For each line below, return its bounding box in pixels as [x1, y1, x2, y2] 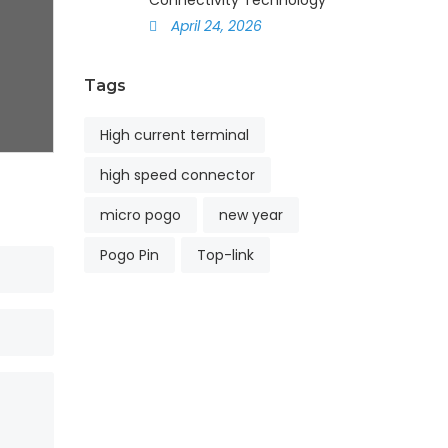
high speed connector [99, 165, 255, 185]
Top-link [196, 245, 254, 265]
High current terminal [99, 125, 249, 145]
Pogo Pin [99, 245, 159, 265]
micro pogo [99, 205, 181, 225]
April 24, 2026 [166, 16, 262, 36]
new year [218, 205, 283, 225]
